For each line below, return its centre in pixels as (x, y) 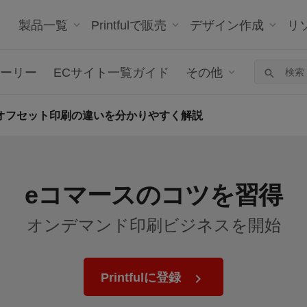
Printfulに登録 (143, 277)
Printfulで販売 (129, 25)
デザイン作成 (227, 25)
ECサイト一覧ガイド (111, 72)
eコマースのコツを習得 (153, 194)
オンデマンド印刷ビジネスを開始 (153, 224)
